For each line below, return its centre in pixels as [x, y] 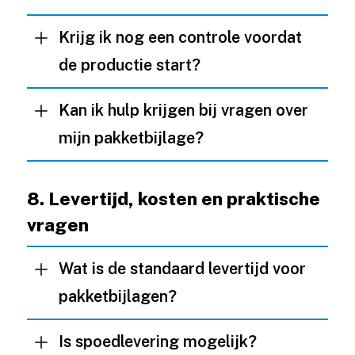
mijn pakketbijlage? [131, 138]
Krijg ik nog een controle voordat [180, 37]
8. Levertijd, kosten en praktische [173, 198]
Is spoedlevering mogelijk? [157, 342]
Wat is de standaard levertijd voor [182, 269]
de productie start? [129, 65]
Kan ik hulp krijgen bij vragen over [183, 110]
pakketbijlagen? [117, 296]
